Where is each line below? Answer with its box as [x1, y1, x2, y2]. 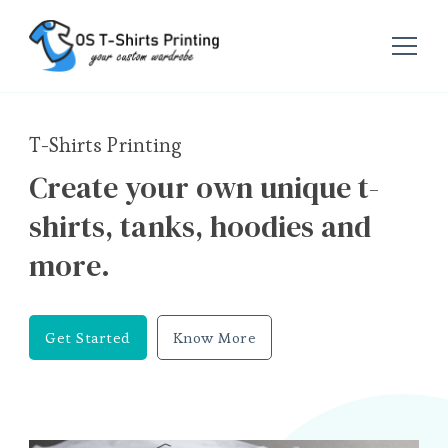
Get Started [45, 328, 131, 348]
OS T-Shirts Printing [29, 71, 297, 113]
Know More [172, 328, 256, 348]
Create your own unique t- [29, 167, 380, 209]
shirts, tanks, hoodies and [29, 206, 372, 248]
